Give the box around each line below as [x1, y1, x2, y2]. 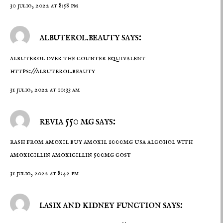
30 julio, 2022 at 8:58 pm [10, 1, 78, 10]
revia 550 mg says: [37, 113, 115, 129]
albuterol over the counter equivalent [10, 53, 145, 63]
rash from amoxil [10, 136, 70, 147]
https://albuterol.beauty [10, 66, 95, 76]
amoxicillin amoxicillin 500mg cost [10, 149, 131, 160]
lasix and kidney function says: [37, 197, 182, 213]
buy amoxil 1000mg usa [70, 136, 147, 147]
